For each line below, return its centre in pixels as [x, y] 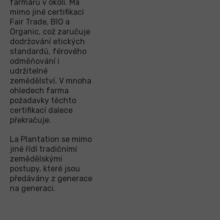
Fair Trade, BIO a [40, 22]
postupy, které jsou [45, 169]
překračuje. [30, 120]
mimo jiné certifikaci [47, 12]
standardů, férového [48, 52]
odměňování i [35, 61]
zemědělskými [36, 159]
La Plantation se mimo [51, 139]
